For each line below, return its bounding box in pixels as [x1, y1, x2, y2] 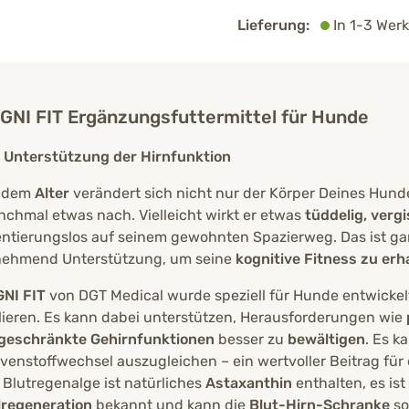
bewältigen [288, 330, 365, 349]
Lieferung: [237, 16, 309, 35]
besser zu [215, 330, 288, 349]
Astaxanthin [205, 374, 292, 393]
